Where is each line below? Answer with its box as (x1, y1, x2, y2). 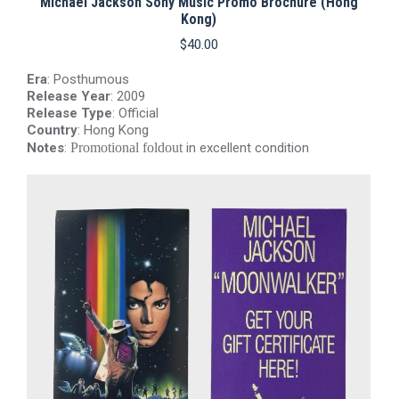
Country (27, 122, 77, 138)
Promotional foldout (70, 140, 183, 155)
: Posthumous (47, 71, 129, 87)
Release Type (27, 105, 112, 121)
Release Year (27, 88, 110, 104)
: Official (112, 105, 159, 121)
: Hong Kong (77, 122, 149, 138)
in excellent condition (183, 140, 309, 156)
